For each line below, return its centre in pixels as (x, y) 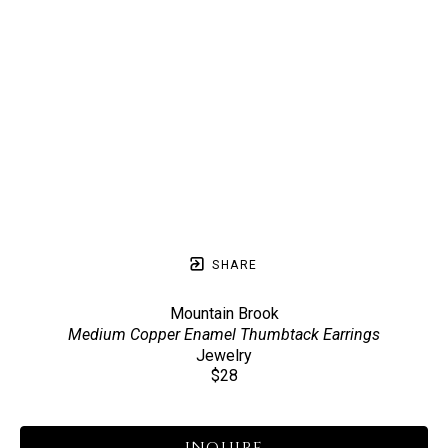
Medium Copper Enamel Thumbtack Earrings (224, 334)
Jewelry (224, 355)
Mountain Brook (224, 313)
